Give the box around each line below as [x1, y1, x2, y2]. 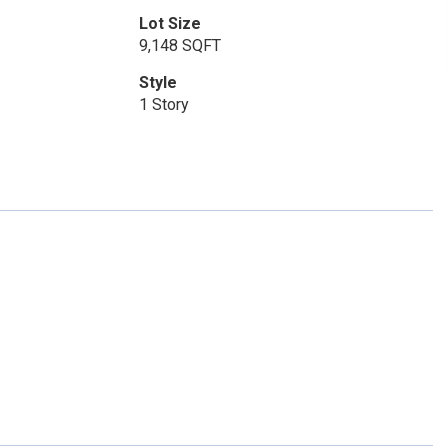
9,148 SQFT [138, 36, 221, 55]
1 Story [138, 95, 189, 114]
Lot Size [138, 14, 201, 33]
